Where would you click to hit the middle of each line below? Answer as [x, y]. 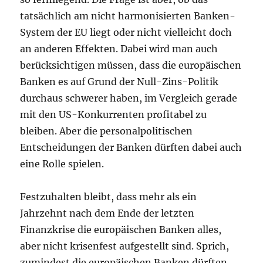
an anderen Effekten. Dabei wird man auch [119, 49]
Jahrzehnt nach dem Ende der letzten [107, 213]
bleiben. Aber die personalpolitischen [107, 131]
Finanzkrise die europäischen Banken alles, [121, 230]
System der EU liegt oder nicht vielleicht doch [126, 33]
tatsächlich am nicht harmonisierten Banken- [128, 16]
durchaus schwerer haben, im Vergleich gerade [129, 98]
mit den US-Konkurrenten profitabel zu [114, 115]
